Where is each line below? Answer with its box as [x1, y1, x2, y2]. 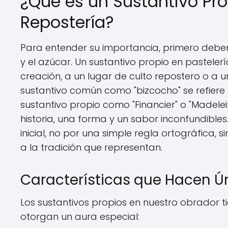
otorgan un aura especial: [20, 210, 139, 223]
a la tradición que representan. [20, 141, 162, 154]
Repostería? [20, 11, 114, 34]
